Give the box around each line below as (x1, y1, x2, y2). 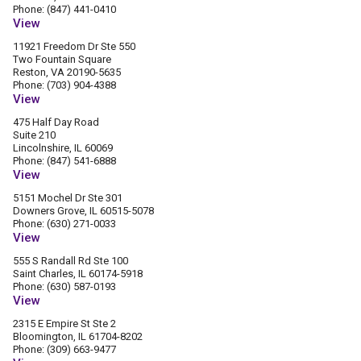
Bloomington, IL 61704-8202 (13, 330, 143, 342)
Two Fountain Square (13, 53, 111, 65)
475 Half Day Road (13, 116, 99, 128)
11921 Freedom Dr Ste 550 (13, 40, 135, 52)
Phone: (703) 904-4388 (13, 79, 116, 91)
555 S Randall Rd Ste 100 (13, 255, 128, 267)
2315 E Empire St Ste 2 (13, 317, 116, 330)
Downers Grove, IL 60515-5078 (13, 205, 154, 217)
